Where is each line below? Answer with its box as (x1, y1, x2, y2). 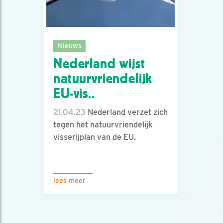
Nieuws (57, 41, 82, 50)
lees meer (53, 177, 86, 185)
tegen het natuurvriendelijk (53, 120, 152, 130)
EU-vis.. (53, 86, 95, 102)
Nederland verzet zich (86, 108, 168, 117)
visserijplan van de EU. (53, 132, 136, 142)
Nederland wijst (53, 56, 145, 72)
